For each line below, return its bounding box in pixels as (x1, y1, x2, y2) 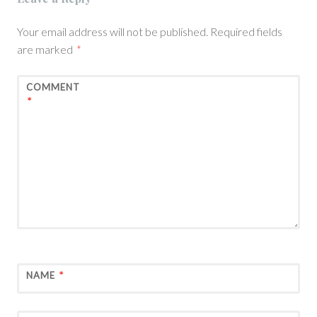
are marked (17, 42, 75, 57)
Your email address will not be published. (17, 25, 208, 39)
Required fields (210, 25, 282, 39)
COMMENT (26, 81, 80, 93)
